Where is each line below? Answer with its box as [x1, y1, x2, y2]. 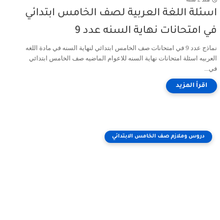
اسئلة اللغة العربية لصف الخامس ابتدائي [25, 8, 217, 19]
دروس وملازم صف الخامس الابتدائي [112, 134, 205, 139]
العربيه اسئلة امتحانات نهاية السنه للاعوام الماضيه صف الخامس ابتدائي [29, 55, 217, 62]
